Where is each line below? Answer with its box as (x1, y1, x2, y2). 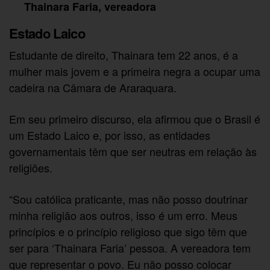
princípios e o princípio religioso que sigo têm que (9, 224, 248, 240)
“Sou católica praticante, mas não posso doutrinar (9, 191, 248, 207)
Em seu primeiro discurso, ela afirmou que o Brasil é (9, 111, 261, 127)
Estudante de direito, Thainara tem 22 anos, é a (9, 47, 239, 63)
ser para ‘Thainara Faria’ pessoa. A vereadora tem (9, 240, 251, 256)
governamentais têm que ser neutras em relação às (9, 143, 257, 160)
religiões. (9, 160, 52, 176)
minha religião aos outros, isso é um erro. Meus (9, 207, 238, 224)
